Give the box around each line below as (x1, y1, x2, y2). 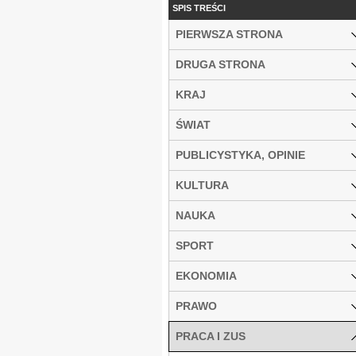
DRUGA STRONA (176, 57, 265, 71)
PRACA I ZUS (176, 329, 246, 342)
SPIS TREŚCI (172, 2, 226, 13)
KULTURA (176, 178, 229, 192)
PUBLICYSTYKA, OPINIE (176, 148, 305, 161)
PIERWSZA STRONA (176, 27, 283, 41)
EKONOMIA (176, 269, 237, 282)
